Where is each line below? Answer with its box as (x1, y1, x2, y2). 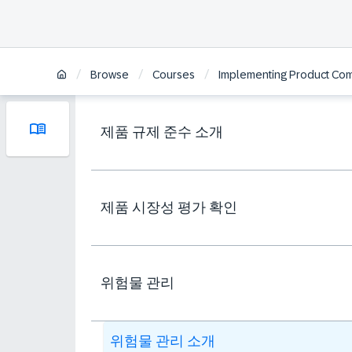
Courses (152, 68, 195, 82)
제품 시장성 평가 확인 (101, 200, 237, 215)
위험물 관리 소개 (110, 333, 215, 349)
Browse (90, 68, 129, 82)
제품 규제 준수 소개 (101, 124, 223, 140)
